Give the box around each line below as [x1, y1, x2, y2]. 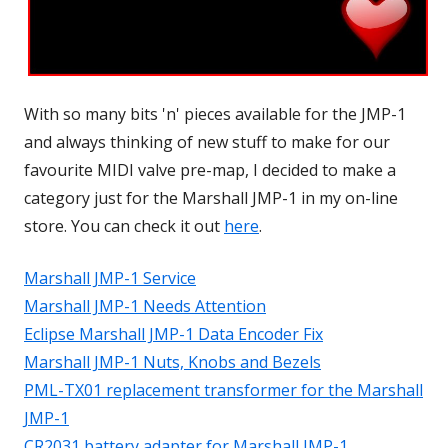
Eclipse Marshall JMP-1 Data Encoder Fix [24, 323, 323, 346]
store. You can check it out [24, 215, 224, 238]
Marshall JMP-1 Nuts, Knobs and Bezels [24, 351, 321, 374]
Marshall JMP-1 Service [24, 267, 196, 290]
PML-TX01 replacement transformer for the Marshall [24, 379, 423, 402]
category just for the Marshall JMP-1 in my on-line [24, 187, 398, 210]
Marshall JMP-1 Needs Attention [24, 295, 266, 318]
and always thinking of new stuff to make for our [24, 131, 390, 154]
